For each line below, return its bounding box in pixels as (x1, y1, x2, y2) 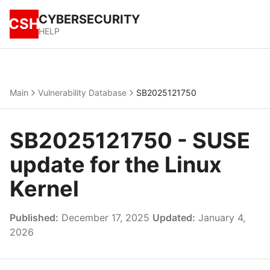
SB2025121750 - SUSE (10, 127, 250, 154)
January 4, (195, 212, 245, 224)
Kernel (10, 175, 79, 202)
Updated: (152, 212, 195, 224)
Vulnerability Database (38, 87, 127, 98)
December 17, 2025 (58, 212, 152, 224)
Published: (10, 212, 58, 224)
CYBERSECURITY (39, 12, 140, 27)
